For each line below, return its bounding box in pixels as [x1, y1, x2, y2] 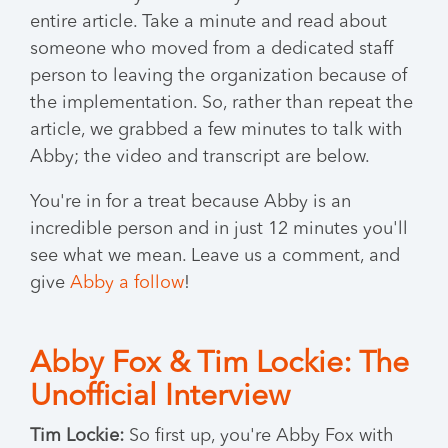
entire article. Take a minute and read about [30, 13, 387, 31]
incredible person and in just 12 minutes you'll [30, 220, 408, 238]
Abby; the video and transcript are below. [30, 148, 374, 166]
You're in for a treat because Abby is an [30, 193, 351, 211]
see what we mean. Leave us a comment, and [30, 247, 400, 265]
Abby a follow [70, 274, 184, 292]
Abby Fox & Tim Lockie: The [30, 349, 409, 379]
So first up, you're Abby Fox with [124, 427, 394, 445]
